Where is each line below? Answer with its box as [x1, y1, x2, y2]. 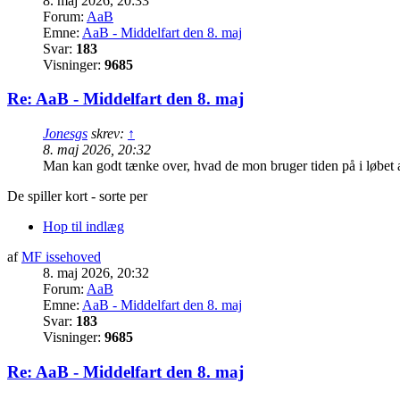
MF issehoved [21, 249, 101, 265]
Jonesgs [43, 126, 87, 142]
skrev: [87, 126, 128, 142]
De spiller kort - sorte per [7, 188, 147, 204]
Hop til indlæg [43, 219, 124, 235]
